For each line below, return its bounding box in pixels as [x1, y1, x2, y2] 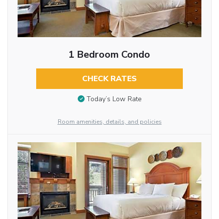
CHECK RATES [82, 73, 137, 85]
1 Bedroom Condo [68, 48, 151, 62]
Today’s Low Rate [86, 94, 142, 104]
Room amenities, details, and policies [57, 118, 162, 126]
